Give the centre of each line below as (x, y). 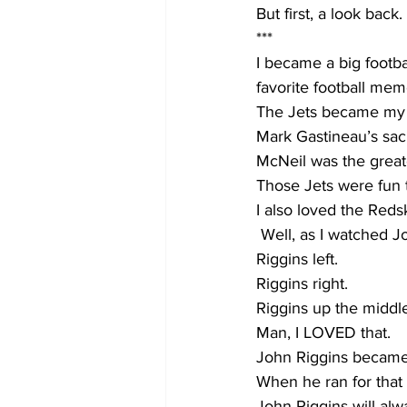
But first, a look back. (329, 14)
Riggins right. (302, 284)
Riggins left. (297, 259)
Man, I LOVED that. (323, 333)
